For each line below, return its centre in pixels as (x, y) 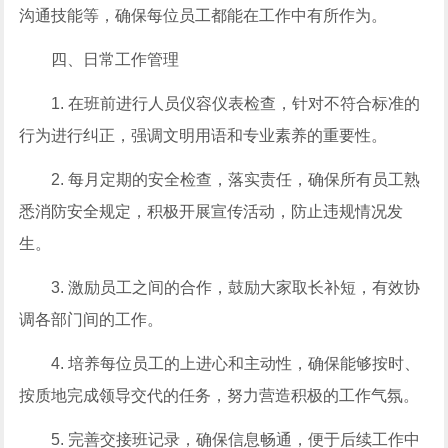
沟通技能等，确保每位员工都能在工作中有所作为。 (203, 15)
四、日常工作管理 (115, 59)
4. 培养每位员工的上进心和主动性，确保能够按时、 (236, 363)
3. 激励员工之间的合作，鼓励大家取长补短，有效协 (236, 287)
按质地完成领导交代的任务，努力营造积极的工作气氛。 (219, 395)
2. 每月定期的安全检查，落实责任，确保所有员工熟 (236, 179)
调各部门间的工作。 (91, 319)
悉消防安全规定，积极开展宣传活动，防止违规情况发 (211, 211)
